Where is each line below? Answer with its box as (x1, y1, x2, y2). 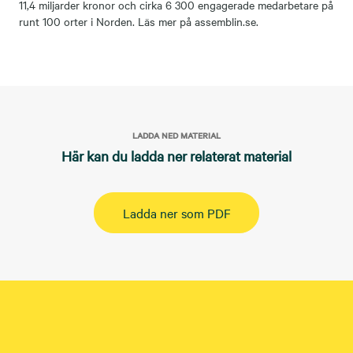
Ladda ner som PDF (122, 203, 231, 221)
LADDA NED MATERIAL (132, 128, 221, 141)
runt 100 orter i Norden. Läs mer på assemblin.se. (19, 13, 258, 29)
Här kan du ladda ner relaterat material (61, 146, 292, 165)
